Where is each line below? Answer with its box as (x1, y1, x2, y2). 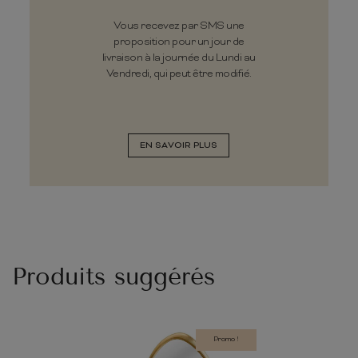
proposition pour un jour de (113, 34, 245, 49)
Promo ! (213, 334, 239, 344)
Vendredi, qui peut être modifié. (105, 66, 252, 81)
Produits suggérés (12, 261, 215, 291)
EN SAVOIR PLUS (140, 139, 218, 151)
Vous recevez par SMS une (113, 18, 245, 33)
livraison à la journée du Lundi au (101, 50, 256, 65)
